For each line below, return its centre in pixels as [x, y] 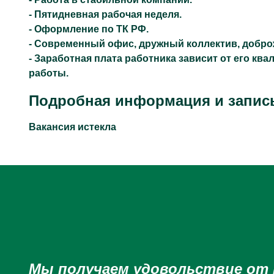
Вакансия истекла [72, 127]
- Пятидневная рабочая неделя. [105, 14]
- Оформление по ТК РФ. [89, 29]
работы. [49, 73]
